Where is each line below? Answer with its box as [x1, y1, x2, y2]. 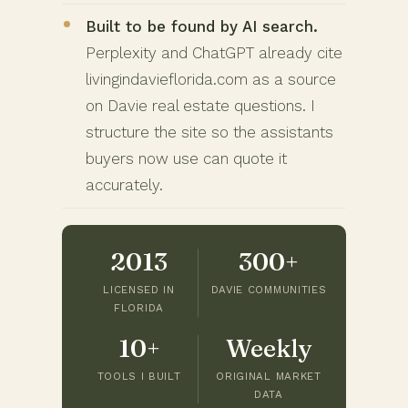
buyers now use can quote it [86, 148, 287, 168]
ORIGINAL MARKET [216, 369, 321, 382]
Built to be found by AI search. [86, 16, 318, 36]
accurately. [86, 175, 163, 194]
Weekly [226, 331, 311, 363]
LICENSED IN [103, 282, 175, 296]
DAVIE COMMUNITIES [210, 282, 327, 296]
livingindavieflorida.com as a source [86, 69, 336, 88]
